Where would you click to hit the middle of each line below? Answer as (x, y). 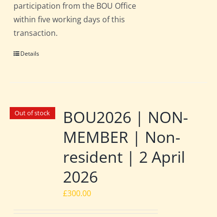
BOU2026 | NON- (126, 117)
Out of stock (32, 113)
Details (30, 54)
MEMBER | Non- (122, 137)
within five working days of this (70, 20)
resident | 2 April (124, 157)
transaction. (36, 33)
